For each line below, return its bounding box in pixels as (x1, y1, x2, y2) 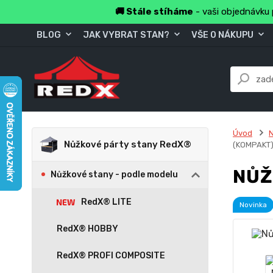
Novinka (239, 200, 267, 209)
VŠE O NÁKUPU (191, 29, 253, 40)
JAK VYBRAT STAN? (83, 29, 169, 40)
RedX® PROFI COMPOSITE (57, 250, 165, 261)
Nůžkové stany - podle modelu (51, 169, 178, 180)
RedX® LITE (81, 197, 132, 207)
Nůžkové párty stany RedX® (64, 139, 191, 150)
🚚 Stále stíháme (115, 6, 193, 17)
